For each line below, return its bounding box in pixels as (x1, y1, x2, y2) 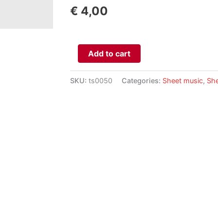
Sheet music (163, 76, 203, 85)
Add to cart (88, 48, 131, 58)
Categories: (122, 76, 163, 85)
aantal (70, 57, 92, 68)
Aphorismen (70, 45, 114, 55)
